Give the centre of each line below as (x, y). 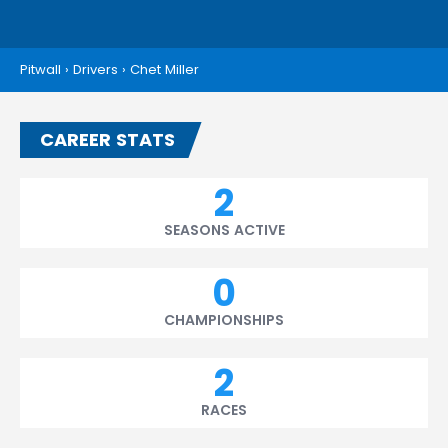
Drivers (95, 69)
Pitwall (40, 69)
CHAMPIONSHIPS (224, 320)
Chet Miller (164, 69)
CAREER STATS (107, 139)
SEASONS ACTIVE (224, 230)
